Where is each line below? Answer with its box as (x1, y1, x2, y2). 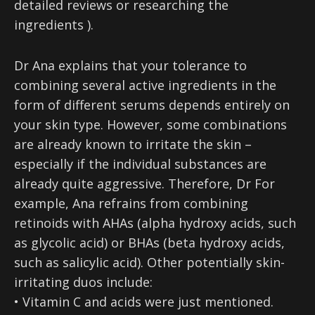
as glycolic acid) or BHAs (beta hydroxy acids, (14, 234, 285, 252)
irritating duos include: (14, 274, 153, 291)
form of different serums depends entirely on (14, 96, 290, 114)
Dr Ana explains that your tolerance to (14, 57, 247, 75)
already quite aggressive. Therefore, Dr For (14, 175, 275, 193)
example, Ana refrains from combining (14, 195, 248, 212)
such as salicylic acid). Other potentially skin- (14, 254, 285, 271)
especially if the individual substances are (14, 155, 266, 173)
